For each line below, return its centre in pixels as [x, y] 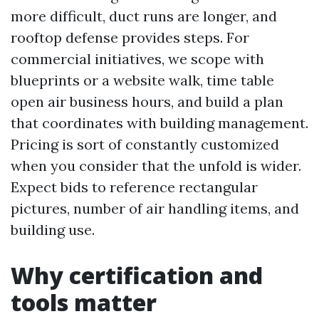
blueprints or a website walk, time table [142, 80]
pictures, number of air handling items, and [155, 209]
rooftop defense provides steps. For [130, 38]
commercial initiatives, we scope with [137, 59]
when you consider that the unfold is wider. [156, 166]
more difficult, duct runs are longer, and [144, 16]
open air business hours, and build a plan [147, 102]
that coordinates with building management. [159, 123]
